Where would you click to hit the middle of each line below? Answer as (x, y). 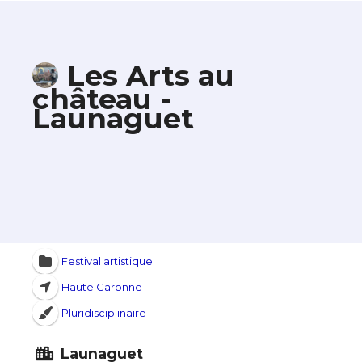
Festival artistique (107, 261)
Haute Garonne (101, 287)
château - (102, 99)
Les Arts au (150, 75)
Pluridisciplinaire (103, 313)
